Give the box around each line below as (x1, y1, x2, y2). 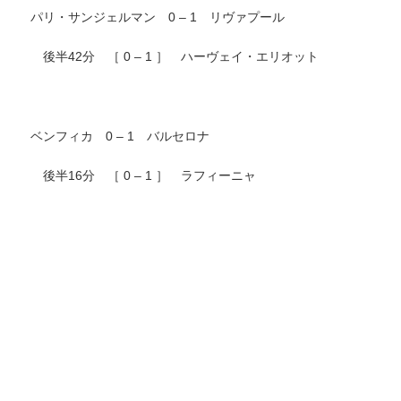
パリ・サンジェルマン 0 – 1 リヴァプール (18, 10, 285, 25)
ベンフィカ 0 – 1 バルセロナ (18, 128, 209, 143)
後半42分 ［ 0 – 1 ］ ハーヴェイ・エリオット (18, 49, 319, 64)
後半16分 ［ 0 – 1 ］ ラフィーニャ (18, 167, 256, 183)
